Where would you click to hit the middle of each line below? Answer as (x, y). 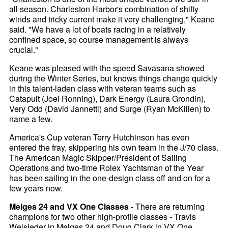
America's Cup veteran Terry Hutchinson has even (99, 137)
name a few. (31, 119)
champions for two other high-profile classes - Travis (103, 217)
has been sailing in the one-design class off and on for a (110, 178)
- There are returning (167, 207)
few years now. (36, 188)
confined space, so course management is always (99, 40)
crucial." (24, 50)
